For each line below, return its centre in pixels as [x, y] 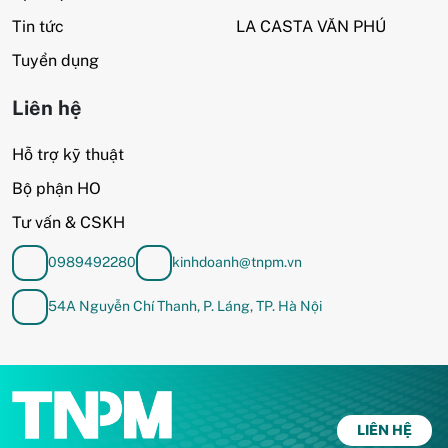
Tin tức [38, 26]
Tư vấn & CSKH [68, 222]
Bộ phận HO [56, 188]
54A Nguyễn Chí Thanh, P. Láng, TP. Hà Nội [185, 306]
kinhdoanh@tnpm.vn [237, 262]
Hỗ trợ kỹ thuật [68, 154]
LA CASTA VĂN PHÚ [311, 26]
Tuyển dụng [55, 60]
